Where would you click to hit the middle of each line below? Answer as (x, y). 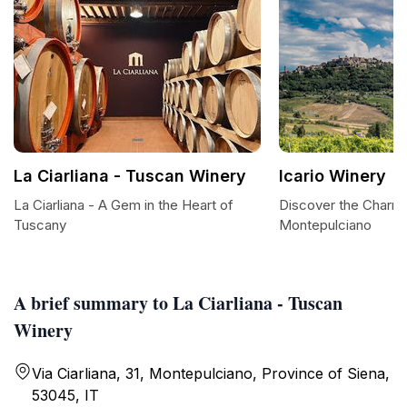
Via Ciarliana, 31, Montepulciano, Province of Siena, (211, 373)
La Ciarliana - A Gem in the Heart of (124, 205)
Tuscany (40, 225)
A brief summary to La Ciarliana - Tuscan (178, 303)
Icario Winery (333, 176)
